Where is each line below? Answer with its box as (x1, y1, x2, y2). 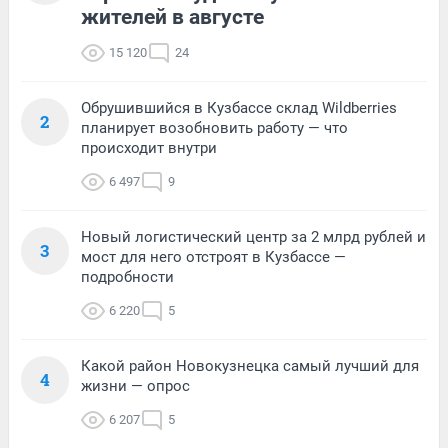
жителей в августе (81, 5, 264, 30)
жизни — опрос (81, 377, 190, 396)
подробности (81, 268, 174, 287)
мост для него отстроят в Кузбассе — (81, 248, 346, 267)
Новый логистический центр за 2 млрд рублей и (81, 228, 426, 247)
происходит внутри (81, 139, 217, 158)
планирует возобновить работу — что (81, 119, 348, 138)
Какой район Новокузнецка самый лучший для (81, 357, 419, 376)
